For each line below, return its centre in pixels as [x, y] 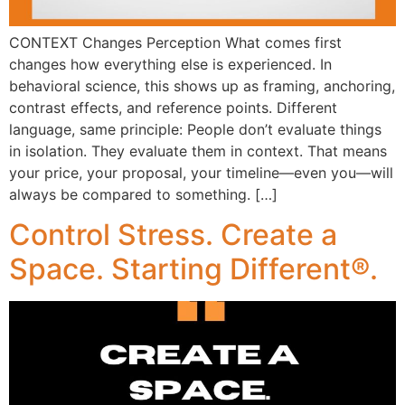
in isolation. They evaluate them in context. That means [198, 151]
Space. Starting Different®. [193, 269]
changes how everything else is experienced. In [170, 64]
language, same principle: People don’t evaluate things [195, 129]
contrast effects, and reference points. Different [173, 108]
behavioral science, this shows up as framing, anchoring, [202, 86]
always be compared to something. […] [143, 194]
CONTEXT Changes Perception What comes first [175, 42]
